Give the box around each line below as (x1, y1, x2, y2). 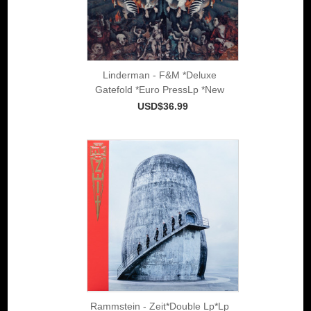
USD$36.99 (137, 100, 188, 112)
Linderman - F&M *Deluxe (102, 69, 217, 81)
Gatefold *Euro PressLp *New (94, 83, 224, 95)
